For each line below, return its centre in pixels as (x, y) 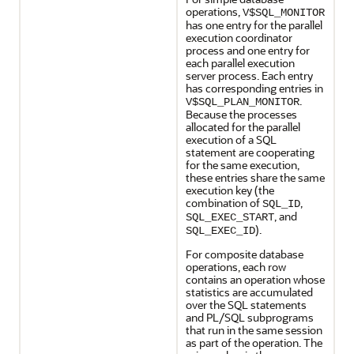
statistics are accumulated (249, 292)
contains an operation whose (255, 279)
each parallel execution (240, 62)
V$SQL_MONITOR (284, 12)
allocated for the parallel (243, 126)
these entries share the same (255, 177)
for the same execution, (243, 164)
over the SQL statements (246, 304)
